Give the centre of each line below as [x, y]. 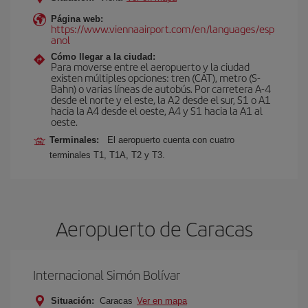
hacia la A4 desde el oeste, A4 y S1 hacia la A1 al [157, 110]
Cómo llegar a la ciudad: [103, 57]
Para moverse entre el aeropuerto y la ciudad [150, 66]
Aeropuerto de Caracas [154, 228]
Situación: [73, 301]
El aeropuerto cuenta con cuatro [171, 140]
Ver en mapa [162, 301]
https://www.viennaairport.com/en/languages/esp [163, 29]
